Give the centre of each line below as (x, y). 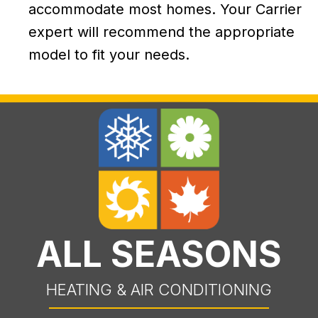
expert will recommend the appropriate (161, 32)
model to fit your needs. (109, 55)
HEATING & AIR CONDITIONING (159, 290)
